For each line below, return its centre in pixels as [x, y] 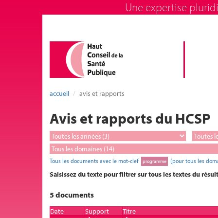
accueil [59, 93]
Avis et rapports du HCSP [130, 118]
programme [154, 161]
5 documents [72, 194]
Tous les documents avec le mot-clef [95, 161]
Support [97, 211]
